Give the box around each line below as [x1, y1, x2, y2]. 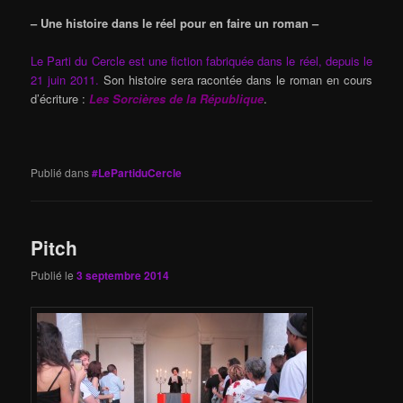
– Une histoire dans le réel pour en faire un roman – [31, 14, 319, 32]
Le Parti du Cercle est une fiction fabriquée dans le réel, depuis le [31, 52, 372, 70]
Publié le [31, 267, 77, 282]
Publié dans [31, 165, 90, 181]
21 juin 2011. [31, 71, 99, 89]
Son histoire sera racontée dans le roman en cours [98, 71, 372, 89]
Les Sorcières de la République [89, 90, 264, 108]
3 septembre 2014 [76, 267, 170, 283]
